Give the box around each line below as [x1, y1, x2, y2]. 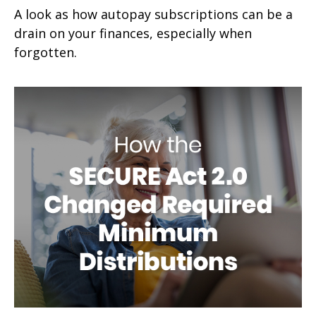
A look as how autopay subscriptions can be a [14, 5, 293, 23]
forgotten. [14, 43, 77, 61]
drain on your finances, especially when [14, 24, 252, 42]
